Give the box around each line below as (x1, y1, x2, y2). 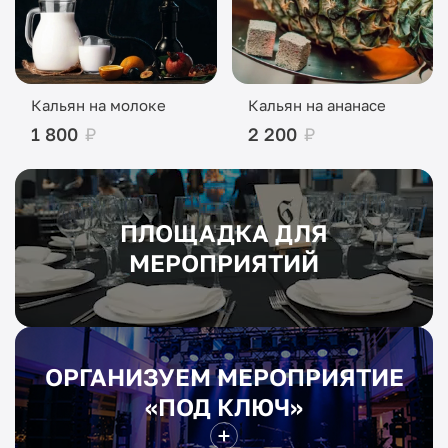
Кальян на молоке (31, 95, 166, 114)
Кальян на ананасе (247, 95, 386, 114)
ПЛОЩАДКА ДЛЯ (120, 217, 328, 247)
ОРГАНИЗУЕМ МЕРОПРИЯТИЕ (44, 361, 404, 391)
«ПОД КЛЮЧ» (145, 391, 303, 421)
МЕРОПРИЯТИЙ (129, 247, 319, 277)
